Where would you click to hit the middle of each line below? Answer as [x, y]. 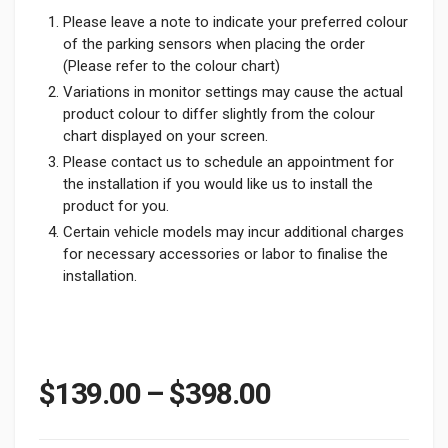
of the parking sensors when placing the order [214, 43]
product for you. [116, 205]
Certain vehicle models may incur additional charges [233, 231]
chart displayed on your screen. [165, 135]
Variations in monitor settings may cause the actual [233, 91]
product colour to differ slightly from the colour [219, 113]
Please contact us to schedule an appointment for [228, 161]
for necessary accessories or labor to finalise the [225, 253]
